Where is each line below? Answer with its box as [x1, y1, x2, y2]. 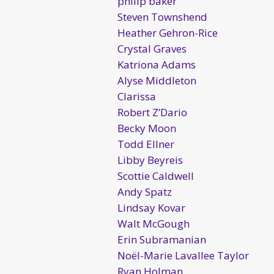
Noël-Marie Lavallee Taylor [117, 248, 249, 262]
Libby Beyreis [117, 152, 183, 167]
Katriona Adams [117, 57, 196, 72]
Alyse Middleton [117, 73, 196, 87]
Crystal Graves [117, 41, 187, 56]
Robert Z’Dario [117, 105, 187, 119]
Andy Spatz [117, 184, 172, 199]
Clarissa [117, 89, 156, 103]
